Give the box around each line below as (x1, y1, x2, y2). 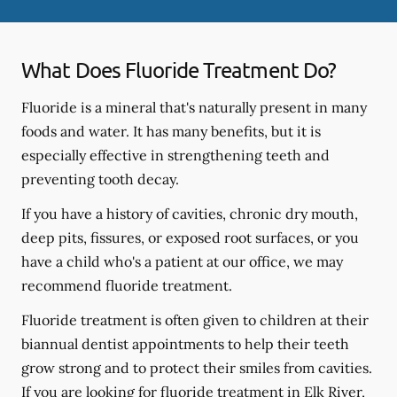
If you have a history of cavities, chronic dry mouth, (21, 204, 358, 222)
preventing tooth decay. (21, 169, 179, 188)
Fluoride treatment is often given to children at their (21, 310, 369, 329)
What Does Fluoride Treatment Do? (21, 56, 337, 82)
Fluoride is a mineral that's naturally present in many (21, 97, 367, 116)
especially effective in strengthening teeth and (21, 145, 330, 164)
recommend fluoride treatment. (21, 276, 232, 294)
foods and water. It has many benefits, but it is (21, 121, 321, 140)
